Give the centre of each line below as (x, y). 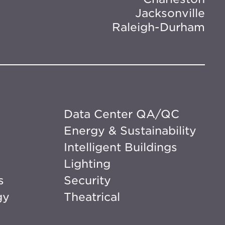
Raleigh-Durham (158, 27)
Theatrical (92, 197)
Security (87, 181)
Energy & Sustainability (130, 131)
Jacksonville (170, 13)
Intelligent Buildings (120, 147)
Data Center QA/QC (121, 114)
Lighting (87, 164)
